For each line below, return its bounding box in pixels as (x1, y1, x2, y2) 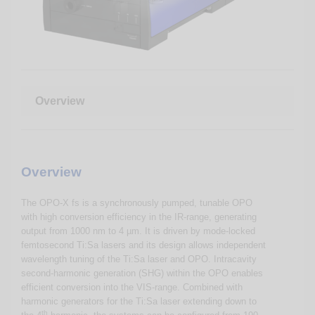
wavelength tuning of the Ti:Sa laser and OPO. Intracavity (21, 253, 257, 264)
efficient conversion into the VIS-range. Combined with (21, 281, 243, 292)
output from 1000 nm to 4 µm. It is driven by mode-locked (21, 225, 255, 236)
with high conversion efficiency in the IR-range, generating (21, 211, 257, 222)
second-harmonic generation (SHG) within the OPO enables (21, 267, 263, 278)
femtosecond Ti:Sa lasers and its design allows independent (21, 239, 266, 250)
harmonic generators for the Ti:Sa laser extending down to (21, 295, 257, 307)
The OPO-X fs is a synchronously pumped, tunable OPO (21, 197, 252, 208)
